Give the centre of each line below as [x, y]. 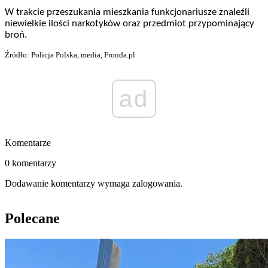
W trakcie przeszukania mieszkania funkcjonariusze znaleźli [127, 13]
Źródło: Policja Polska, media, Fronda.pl [70, 55]
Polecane [32, 219]
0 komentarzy [31, 163]
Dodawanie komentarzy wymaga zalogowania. [94, 184]
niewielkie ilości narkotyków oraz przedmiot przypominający [130, 24]
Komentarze [28, 143]
